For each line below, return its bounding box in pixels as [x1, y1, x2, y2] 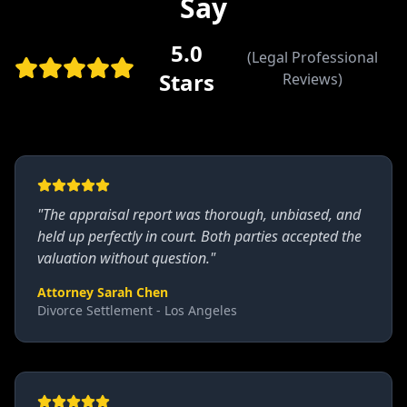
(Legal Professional [246, 47, 378, 67]
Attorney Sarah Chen [37, 283, 168, 301]
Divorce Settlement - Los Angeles [37, 302, 237, 319]
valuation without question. [37, 248, 210, 268]
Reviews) [282, 69, 342, 89]
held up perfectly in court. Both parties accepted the [37, 226, 362, 246]
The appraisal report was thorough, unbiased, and [43, 204, 361, 224]
